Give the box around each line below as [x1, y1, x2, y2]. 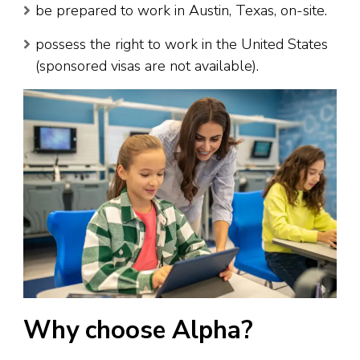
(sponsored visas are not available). [35, 56, 259, 76]
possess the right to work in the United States [35, 35, 328, 55]
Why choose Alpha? [23, 313, 253, 348]
